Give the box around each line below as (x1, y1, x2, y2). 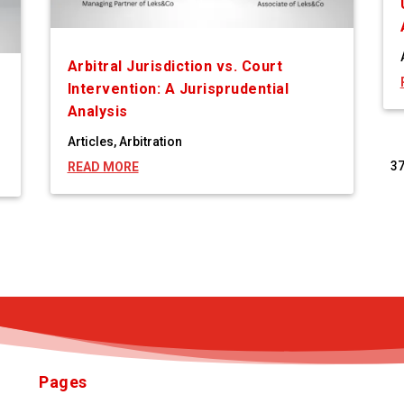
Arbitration (118, 134, 182, 150)
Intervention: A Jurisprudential (67, 80, 289, 98)
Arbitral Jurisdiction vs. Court (67, 58, 283, 76)
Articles (67, 134, 114, 150)
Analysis (67, 103, 128, 121)
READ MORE (67, 160, 139, 175)
